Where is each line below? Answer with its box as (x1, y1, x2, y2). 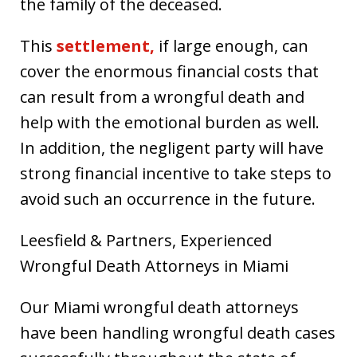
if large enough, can (155, 35, 308, 57)
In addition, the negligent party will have (20, 137, 324, 159)
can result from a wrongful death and (20, 86, 304, 108)
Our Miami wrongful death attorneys (20, 296, 299, 318)
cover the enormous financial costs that (20, 61, 319, 82)
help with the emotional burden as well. (20, 112, 320, 133)
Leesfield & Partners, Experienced (20, 229, 272, 251)
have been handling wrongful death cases (20, 322, 335, 343)
